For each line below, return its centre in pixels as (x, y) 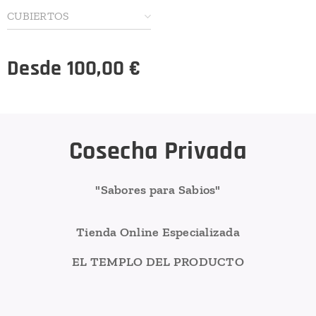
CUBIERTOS (38, 16)
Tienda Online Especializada (158, 232)
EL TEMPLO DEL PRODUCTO (158, 262)
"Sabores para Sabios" (158, 190)
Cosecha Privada (158, 152)
